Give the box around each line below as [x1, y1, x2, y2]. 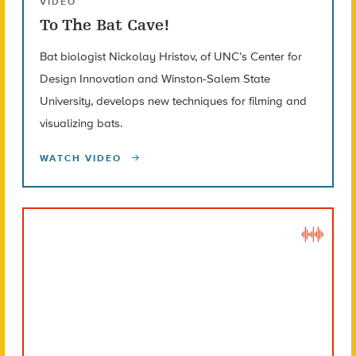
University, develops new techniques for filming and [39, 94, 307, 109]
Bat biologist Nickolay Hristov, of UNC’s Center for [39, 49, 302, 64]
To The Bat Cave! [39, 16, 170, 35]
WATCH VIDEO [39, 153, 126, 164]
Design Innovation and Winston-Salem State [39, 72, 270, 87]
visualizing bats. [39, 116, 122, 131]
